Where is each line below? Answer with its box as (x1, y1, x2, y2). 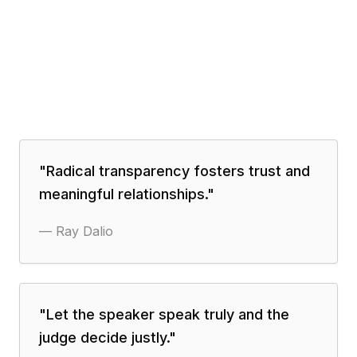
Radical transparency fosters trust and (46, 163, 310, 179)
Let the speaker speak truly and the (46, 306, 289, 323)
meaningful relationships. (39, 186, 207, 202)
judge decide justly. (39, 329, 169, 346)
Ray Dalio (56, 223, 113, 239)
